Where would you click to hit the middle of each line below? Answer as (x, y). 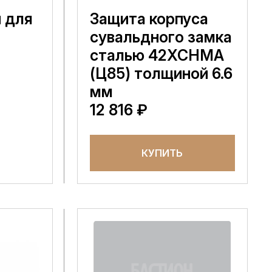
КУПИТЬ (162, 153)
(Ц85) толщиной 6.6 (161, 73)
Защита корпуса (149, 19)
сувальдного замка (161, 37)
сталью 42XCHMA (157, 55)
